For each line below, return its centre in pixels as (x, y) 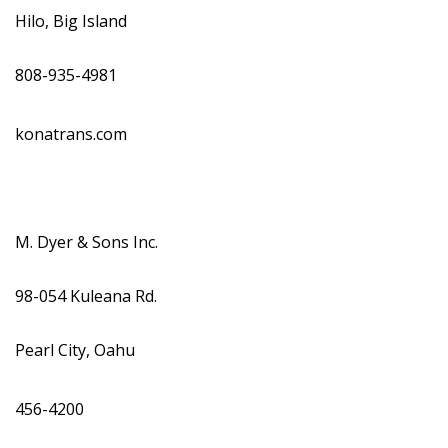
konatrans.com (73, 134)
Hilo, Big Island (73, 21)
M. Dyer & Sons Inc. (88, 242)
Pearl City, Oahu (77, 350)
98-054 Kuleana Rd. (88, 296)
